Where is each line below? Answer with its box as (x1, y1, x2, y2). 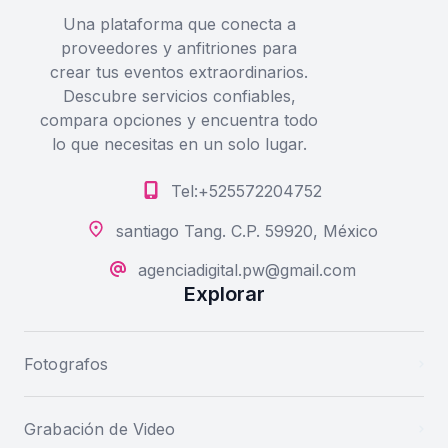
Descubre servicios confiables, (62, 85, 296, 106)
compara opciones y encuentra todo (40, 109, 318, 130)
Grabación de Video (24, 418, 176, 439)
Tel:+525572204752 (171, 181, 322, 202)
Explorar (183, 281, 265, 306)
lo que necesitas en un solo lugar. (51, 133, 307, 154)
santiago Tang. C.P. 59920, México (115, 220, 378, 241)
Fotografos (24, 353, 109, 374)
